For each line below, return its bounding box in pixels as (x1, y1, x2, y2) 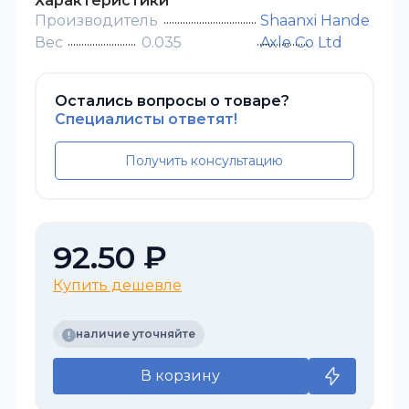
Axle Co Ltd (260, 33, 343, 51)
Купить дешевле (53, 276, 182, 294)
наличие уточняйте (76, 327, 195, 341)
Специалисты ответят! (55, 110, 237, 128)
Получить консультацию (125, 152, 283, 169)
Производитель (35, 11, 158, 29)
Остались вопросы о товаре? (55, 91, 289, 110)
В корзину (141, 366, 221, 384)
